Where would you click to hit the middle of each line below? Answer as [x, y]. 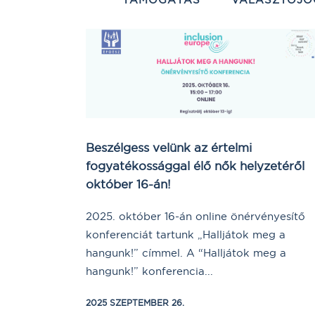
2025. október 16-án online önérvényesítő [195, 216]
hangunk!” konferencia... [149, 271]
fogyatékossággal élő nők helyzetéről [195, 165]
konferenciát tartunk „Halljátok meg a [186, 234]
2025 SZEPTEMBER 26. [135, 302]
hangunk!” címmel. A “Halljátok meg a [186, 252]
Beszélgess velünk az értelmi [169, 147]
